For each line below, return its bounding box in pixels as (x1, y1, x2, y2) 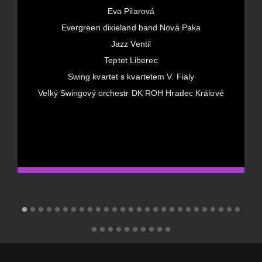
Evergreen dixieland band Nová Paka (61, 22, 201, 32)
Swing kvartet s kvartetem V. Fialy (67, 71, 195, 81)
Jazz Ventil (111, 39, 151, 49)
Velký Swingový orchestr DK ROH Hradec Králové (38, 88, 224, 98)
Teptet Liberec (104, 55, 158, 65)
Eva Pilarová (107, 6, 155, 16)
